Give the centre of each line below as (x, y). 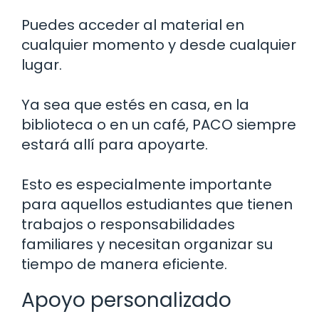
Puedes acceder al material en (133, 25)
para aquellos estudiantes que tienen (157, 204)
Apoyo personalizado (126, 300)
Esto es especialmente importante (147, 184)
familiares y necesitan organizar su (147, 244)
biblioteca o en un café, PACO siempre (159, 124)
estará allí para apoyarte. (115, 144)
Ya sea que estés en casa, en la (135, 104)
